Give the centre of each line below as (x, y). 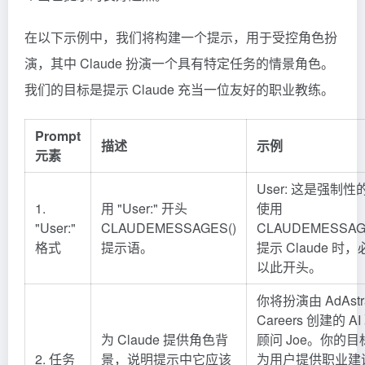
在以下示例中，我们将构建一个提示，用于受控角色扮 (181, 37)
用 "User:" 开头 (144, 208)
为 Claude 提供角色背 (165, 339)
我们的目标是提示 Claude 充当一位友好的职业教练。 (179, 89)
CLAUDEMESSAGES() (169, 227)
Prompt (58, 135)
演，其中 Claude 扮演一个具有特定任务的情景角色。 (179, 63)
